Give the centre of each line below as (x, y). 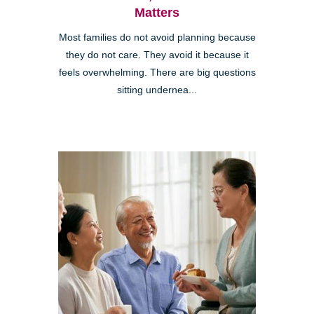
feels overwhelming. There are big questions (157, 72)
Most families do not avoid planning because (157, 37)
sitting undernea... (157, 90)
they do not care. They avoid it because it (157, 55)
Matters (157, 12)
